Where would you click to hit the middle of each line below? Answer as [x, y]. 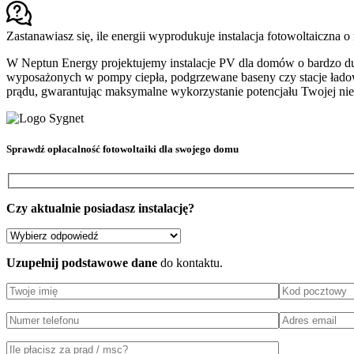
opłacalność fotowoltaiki [102, 149]
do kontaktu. [190, 262]
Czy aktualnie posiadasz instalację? [100, 208]
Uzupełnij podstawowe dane [82, 262]
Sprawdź [27, 149]
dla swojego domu [198, 149]
